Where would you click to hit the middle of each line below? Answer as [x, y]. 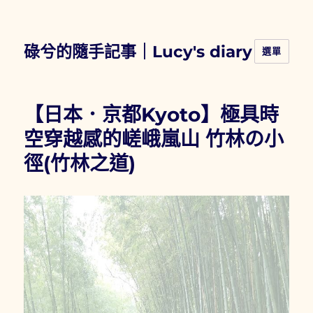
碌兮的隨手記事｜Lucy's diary [138, 51]
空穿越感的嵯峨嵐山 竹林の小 [154, 139]
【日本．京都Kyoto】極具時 [152, 115]
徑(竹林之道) [80, 163]
